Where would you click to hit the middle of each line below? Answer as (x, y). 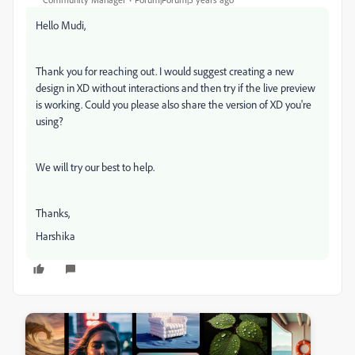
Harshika (55, 235)
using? (50, 120)
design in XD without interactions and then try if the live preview (176, 87)
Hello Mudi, (61, 25)
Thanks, (53, 212)
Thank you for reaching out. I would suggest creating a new (165, 71)
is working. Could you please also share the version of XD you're (174, 104)
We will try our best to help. (95, 166)
